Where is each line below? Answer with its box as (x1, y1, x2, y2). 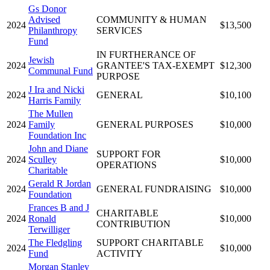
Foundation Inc (28, 130, 86, 140)
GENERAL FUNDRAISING (96, 183, 212, 194)
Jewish (28, 54, 54, 65)
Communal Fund (28, 65, 93, 76)
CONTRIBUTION (96, 218, 171, 229)
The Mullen (28, 108, 73, 119)
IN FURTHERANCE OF (96, 49, 196, 60)
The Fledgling (28, 237, 82, 248)
